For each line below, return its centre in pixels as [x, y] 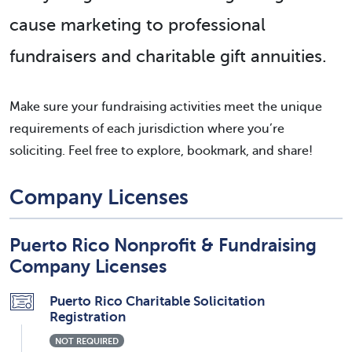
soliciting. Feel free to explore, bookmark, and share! [161, 150]
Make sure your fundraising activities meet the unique [166, 106]
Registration [88, 316]
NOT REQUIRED [87, 341]
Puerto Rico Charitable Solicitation [157, 301]
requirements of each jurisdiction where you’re [147, 128]
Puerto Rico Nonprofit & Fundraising [163, 245]
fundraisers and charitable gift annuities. [168, 56]
